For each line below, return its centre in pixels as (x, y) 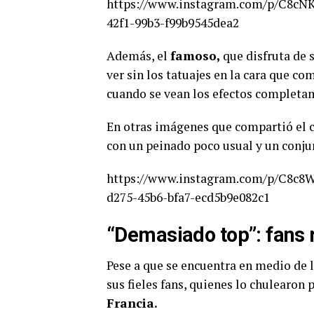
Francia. (132, 303)
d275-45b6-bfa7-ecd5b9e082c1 (188, 198)
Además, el (138, 56)
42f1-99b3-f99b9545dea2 (173, 23)
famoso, (197, 56)
